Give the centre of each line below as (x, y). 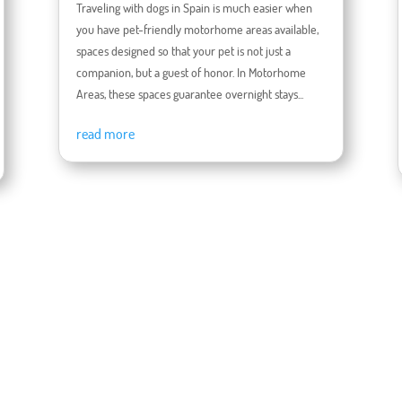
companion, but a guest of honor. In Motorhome (191, 73)
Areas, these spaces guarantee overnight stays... (189, 94)
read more (105, 134)
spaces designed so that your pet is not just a (183, 51)
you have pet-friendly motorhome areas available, (197, 30)
